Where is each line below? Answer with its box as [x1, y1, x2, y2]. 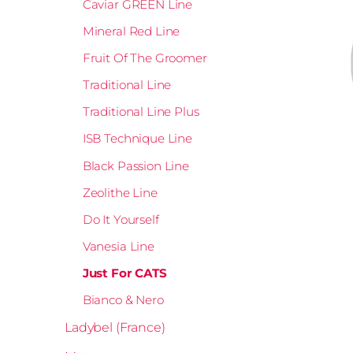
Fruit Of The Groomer [82, 50, 207, 66]
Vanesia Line [82, 238, 154, 254]
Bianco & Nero [82, 292, 164, 308]
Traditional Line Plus [82, 104, 199, 120]
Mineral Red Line [82, 24, 180, 39]
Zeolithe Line [82, 184, 158, 200]
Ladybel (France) [65, 320, 165, 336]
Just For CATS [82, 266, 167, 281]
